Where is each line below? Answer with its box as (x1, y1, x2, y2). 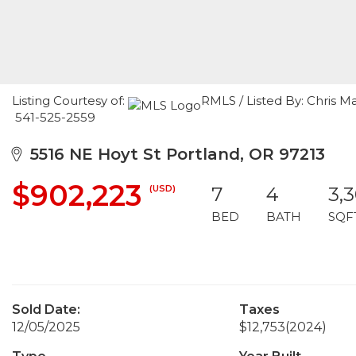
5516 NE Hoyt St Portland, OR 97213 (21, 145, 325, 164)
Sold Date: (12, 302, 80, 317)
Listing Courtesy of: (12, 93, 128, 108)
